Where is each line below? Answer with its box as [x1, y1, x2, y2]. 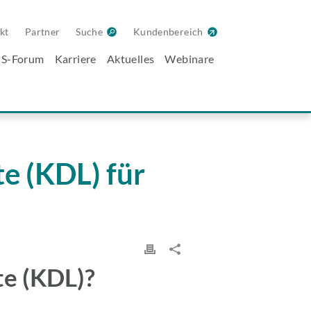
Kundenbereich [133, 26, 203, 37]
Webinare [165, 52, 215, 65]
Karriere [54, 52, 96, 65]
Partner [24, 26, 60, 37]
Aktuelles [106, 52, 155, 65]
